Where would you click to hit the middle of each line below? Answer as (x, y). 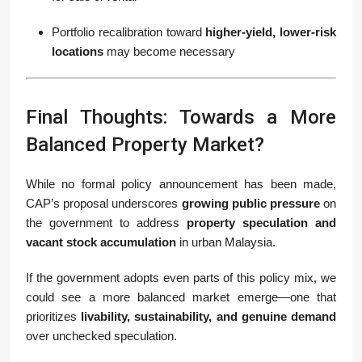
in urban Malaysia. (226, 242)
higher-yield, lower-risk (271, 32)
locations (78, 51)
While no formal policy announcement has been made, (181, 184)
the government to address (106, 223)
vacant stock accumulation (101, 242)
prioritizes (54, 316)
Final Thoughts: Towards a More (181, 117)
